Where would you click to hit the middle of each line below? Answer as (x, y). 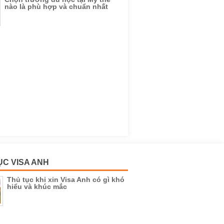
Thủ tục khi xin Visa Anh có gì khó (66, 179)
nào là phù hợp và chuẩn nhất (56, 6)
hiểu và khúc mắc (37, 186)
